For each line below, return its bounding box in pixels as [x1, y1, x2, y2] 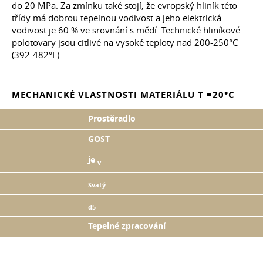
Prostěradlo [88, 113, 136, 124]
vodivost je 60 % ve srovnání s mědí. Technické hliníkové [12, 24, 240, 36]
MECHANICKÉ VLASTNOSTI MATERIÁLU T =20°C [12, 89, 235, 102]
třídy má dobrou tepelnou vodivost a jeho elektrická [12, 12, 221, 24]
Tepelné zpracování [88, 221, 166, 232]
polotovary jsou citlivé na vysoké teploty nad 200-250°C [12, 36, 238, 49]
